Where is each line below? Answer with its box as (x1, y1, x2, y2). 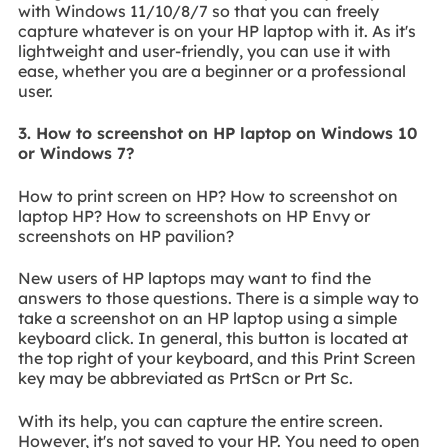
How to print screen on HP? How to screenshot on (17, 185, 398, 206)
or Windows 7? (17, 143, 134, 164)
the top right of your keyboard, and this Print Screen (17, 348, 416, 369)
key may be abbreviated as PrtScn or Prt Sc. (17, 368, 353, 389)
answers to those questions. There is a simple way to (17, 288, 419, 309)
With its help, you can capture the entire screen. (17, 410, 383, 431)
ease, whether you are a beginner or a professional (17, 60, 406, 81)
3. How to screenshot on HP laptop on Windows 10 (17, 123, 417, 144)
